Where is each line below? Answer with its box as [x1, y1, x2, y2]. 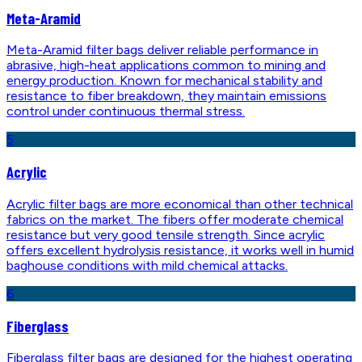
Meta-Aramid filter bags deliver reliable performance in [6, 42, 318, 58]
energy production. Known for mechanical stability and [6, 73, 322, 89]
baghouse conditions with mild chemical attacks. [6, 257, 288, 273]
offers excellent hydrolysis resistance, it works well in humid [6, 242, 354, 258]
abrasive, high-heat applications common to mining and [6, 57, 326, 74]
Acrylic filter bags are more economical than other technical [6, 196, 353, 212]
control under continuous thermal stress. [6, 103, 245, 120]
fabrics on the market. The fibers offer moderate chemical [6, 211, 343, 227]
